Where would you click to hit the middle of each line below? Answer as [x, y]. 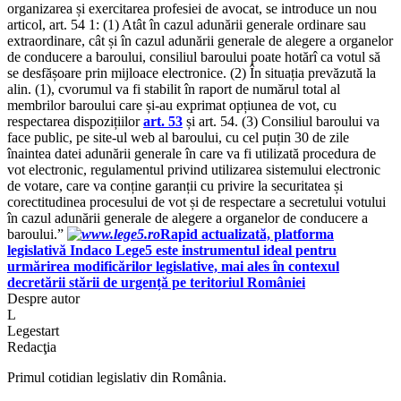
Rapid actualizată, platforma [247, 234]
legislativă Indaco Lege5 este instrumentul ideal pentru [172, 250]
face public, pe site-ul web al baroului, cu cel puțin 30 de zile [178, 137]
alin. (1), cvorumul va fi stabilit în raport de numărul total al [174, 89]
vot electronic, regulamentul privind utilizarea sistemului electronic [194, 169]
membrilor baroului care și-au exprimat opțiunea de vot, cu [172, 105]
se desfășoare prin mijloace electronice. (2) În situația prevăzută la [192, 73]
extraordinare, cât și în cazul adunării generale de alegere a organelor [200, 40]
